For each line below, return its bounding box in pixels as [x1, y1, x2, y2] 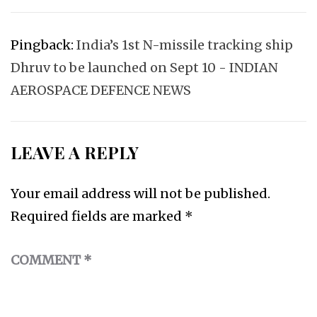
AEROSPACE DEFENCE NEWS [11, 81, 191, 98]
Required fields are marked [11, 207, 185, 224]
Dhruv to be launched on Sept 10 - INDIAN [11, 59, 278, 76]
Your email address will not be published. [11, 185, 270, 202]
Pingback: [11, 36, 76, 53]
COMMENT [11, 251, 83, 268]
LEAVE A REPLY [11, 140, 139, 163]
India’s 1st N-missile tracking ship [76, 36, 293, 53]
